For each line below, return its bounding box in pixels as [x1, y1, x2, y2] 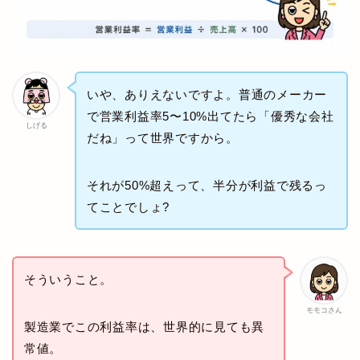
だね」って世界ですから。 [86, 131, 239, 145]
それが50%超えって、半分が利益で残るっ [86, 178, 327, 193]
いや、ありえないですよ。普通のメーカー [86, 88, 328, 102]
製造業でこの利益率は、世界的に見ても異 [23, 319, 265, 333]
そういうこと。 [23, 272, 113, 286]
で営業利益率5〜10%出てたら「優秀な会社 [86, 109, 334, 124]
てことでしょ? [86, 200, 170, 215]
